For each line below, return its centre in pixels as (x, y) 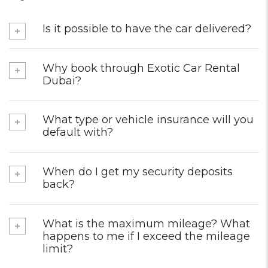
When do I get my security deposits (138, 172)
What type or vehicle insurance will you (148, 120)
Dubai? (62, 80)
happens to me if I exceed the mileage (146, 236)
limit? (58, 249)
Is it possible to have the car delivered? (147, 29)
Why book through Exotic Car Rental (141, 68)
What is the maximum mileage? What (146, 223)
